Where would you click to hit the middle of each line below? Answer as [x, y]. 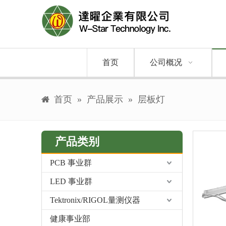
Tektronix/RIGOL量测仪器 [95, 200]
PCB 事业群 [71, 163]
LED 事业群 [71, 182]
